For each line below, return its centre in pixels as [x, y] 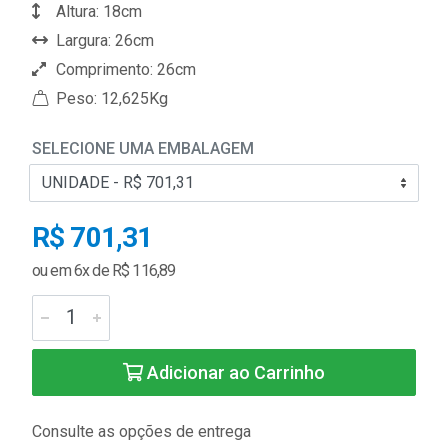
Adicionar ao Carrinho [234, 372]
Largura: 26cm [103, 40]
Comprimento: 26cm [124, 69]
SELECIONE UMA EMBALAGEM [143, 148]
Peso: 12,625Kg [110, 98]
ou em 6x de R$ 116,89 [104, 270]
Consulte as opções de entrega [141, 431]
